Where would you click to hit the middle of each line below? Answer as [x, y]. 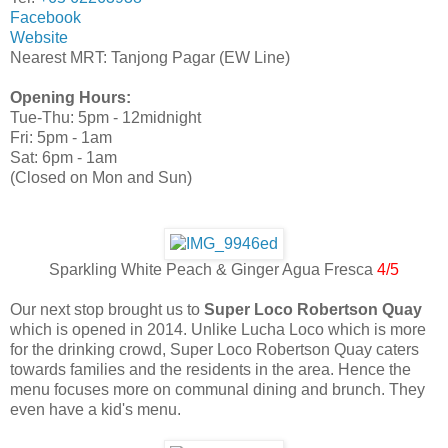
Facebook [45, 18]
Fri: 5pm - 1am [61, 138]
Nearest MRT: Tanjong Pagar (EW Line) [150, 58]
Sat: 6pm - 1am [63, 158]
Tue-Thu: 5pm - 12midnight [105, 118]
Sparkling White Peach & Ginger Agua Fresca [213, 270]
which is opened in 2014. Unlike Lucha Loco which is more [218, 330]
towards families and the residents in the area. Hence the [210, 370]
